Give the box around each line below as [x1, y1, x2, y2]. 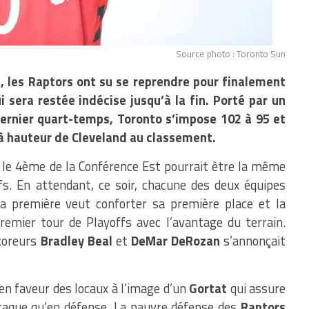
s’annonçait [219, 231, 286, 250]
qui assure [227, 279, 286, 298]
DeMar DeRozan [130, 231, 220, 250]
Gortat [189, 279, 228, 298]
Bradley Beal [40, 231, 112, 250]
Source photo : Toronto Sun [176, 47, 286, 61]
